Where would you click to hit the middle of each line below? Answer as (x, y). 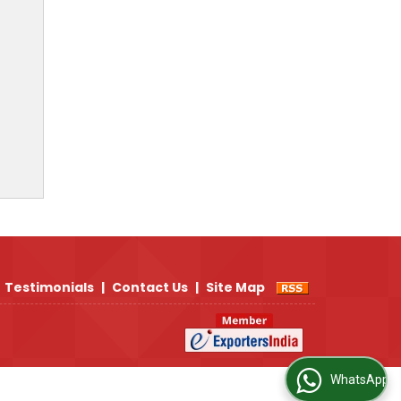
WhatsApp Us (330, 380)
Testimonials (49, 288)
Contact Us (150, 288)
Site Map (235, 288)
